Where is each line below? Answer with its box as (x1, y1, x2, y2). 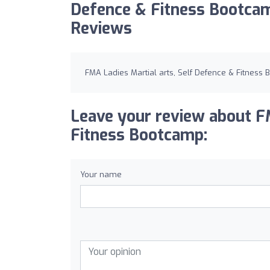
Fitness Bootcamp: (71, 125, 207, 146)
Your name (80, 169, 122, 180)
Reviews (71, 18, 132, 39)
